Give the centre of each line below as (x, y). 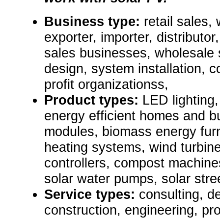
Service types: (92, 194)
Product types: (93, 100)
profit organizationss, (106, 84)
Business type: (94, 22)
